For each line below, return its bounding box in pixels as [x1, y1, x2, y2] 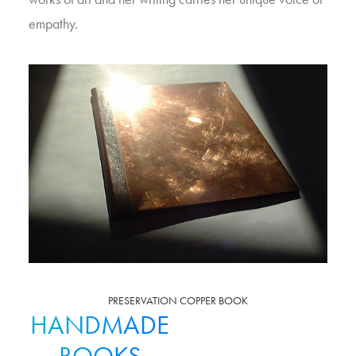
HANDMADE [30, 308, 169, 342]
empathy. [29, 14, 78, 33]
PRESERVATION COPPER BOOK [108, 293, 248, 308]
